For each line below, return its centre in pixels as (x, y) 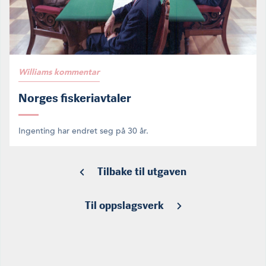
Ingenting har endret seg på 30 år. (83, 131)
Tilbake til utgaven (142, 171)
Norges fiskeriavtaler (75, 98)
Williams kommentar (59, 72)
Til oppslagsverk (124, 205)
